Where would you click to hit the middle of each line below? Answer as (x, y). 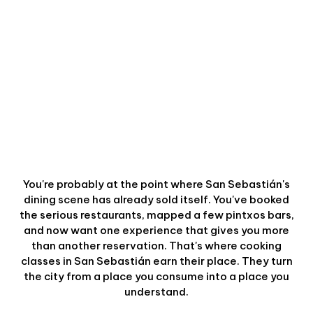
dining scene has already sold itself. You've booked (156, 199)
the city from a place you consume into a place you (156, 276)
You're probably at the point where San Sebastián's (156, 184)
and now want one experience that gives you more (156, 230)
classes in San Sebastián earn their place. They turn (156, 261)
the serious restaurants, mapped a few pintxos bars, (156, 215)
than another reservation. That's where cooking (156, 246)
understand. (156, 292)
